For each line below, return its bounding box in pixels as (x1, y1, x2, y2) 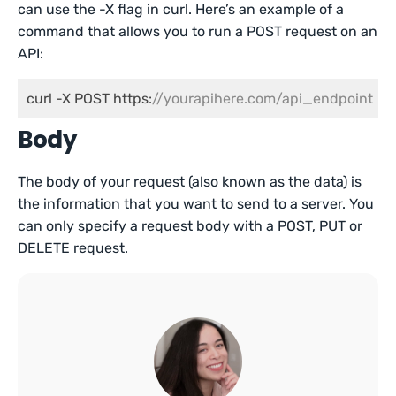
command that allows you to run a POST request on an (18, 23, 378, 40)
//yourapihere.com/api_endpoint (152, 90, 373, 107)
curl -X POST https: (27, 90, 152, 107)
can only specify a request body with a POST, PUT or (18, 217, 363, 234)
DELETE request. (18, 240, 129, 256)
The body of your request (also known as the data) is (18, 173, 362, 190)
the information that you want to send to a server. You (18, 195, 375, 212)
